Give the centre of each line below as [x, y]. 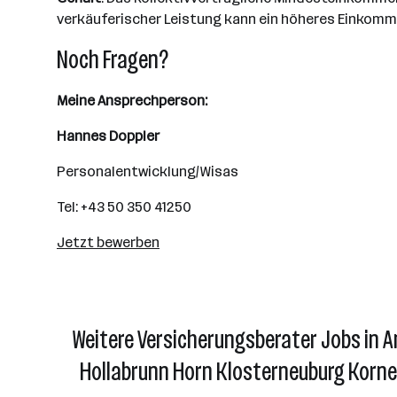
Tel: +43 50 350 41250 [124, 207]
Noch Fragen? [113, 60]
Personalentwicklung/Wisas [148, 171]
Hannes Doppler [108, 136]
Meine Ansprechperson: [132, 101]
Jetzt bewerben [108, 242]
